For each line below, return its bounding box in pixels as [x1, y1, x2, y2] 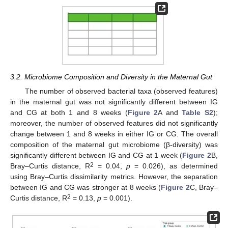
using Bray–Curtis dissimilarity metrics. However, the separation [10, 173, 218, 181]
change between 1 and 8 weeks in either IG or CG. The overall [10, 130, 218, 138]
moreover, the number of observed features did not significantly [10, 119, 218, 128]
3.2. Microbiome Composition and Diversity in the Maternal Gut [10, 73, 212, 81]
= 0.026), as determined [130, 162, 218, 170]
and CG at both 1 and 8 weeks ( [10, 108, 128, 117]
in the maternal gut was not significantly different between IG [10, 98, 218, 106]
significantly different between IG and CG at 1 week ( [10, 151, 183, 160]
